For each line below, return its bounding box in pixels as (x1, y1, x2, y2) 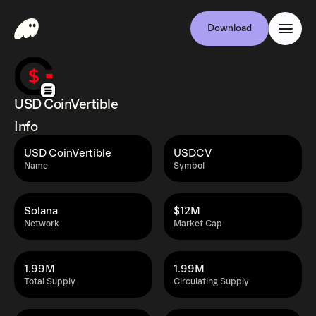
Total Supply (24, 276, 75, 287)
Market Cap (174, 219, 222, 229)
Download (207, 23, 252, 34)
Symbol (174, 161, 205, 171)
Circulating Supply (174, 276, 249, 287)
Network (24, 219, 59, 229)
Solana (24, 205, 58, 217)
